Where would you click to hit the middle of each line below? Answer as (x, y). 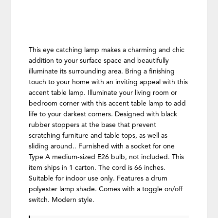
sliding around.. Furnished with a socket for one (102, 146)
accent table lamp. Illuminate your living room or (103, 93)
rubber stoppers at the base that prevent (93, 125)
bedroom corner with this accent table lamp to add (108, 104)
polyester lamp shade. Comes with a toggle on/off (106, 189)
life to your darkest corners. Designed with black (103, 114)
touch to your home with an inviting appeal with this (109, 82)
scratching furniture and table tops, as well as (98, 136)
